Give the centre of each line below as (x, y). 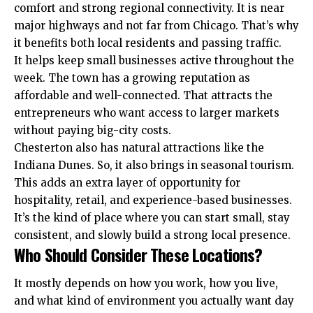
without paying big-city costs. (94, 130)
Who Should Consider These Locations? (138, 254)
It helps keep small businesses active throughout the (154, 60)
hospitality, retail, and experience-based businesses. (153, 200)
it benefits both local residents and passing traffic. (148, 43)
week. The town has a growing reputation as (132, 78)
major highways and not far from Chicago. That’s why (156, 25)
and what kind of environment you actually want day (154, 301)
